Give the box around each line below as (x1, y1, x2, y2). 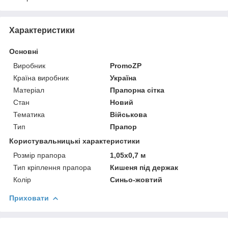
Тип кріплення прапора (13, 163, 91, 172)
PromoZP (110, 61, 142, 70)
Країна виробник (13, 73, 69, 82)
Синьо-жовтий (110, 175, 163, 184)
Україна (110, 73, 137, 82)
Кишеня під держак (110, 163, 179, 172)
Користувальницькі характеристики (9, 136, 140, 145)
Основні (9, 47, 38, 55)
